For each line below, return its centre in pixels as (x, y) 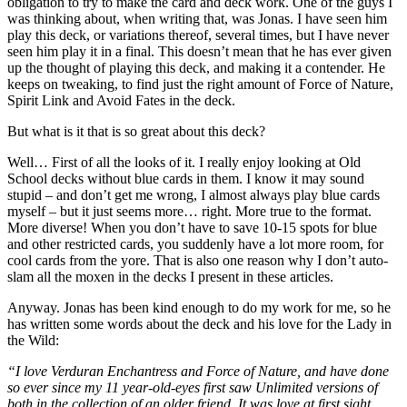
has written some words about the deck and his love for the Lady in (199, 323)
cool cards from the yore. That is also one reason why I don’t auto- (198, 260)
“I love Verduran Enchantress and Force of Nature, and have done (198, 371)
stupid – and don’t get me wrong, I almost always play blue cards (194, 194)
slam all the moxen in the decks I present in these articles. (170, 276)
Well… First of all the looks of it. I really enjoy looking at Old (184, 162)
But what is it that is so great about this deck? (136, 131)
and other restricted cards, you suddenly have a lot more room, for (195, 243)
